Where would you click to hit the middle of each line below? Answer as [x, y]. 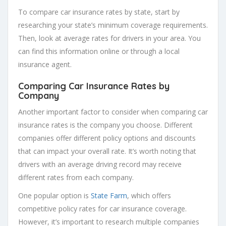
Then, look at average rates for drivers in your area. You [109, 38]
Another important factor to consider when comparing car [113, 112]
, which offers [149, 196]
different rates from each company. [76, 178]
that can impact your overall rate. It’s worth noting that [107, 151]
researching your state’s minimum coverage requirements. [113, 25]
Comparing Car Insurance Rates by [94, 86]
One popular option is [54, 196]
